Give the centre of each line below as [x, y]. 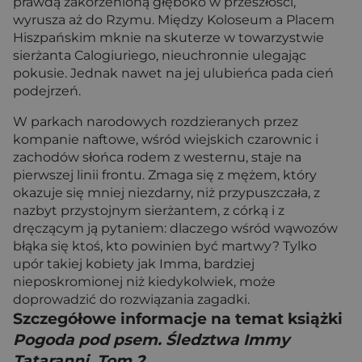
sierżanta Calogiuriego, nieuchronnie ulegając [160, 55]
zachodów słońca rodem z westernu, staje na [157, 157]
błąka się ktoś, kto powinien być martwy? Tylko [165, 246]
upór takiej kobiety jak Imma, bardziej [134, 264]
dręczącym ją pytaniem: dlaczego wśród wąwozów [175, 228]
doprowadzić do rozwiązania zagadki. [131, 299]
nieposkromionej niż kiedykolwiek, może [144, 282]
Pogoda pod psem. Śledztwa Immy [151, 340]
